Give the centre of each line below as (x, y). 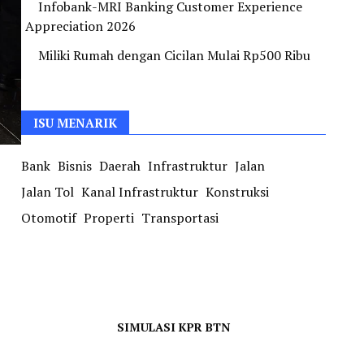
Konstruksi (237, 192)
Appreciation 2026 (80, 26)
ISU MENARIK (75, 123)
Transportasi (180, 218)
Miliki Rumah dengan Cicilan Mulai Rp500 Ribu (174, 55)
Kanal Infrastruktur (140, 192)
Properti (109, 218)
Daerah (120, 166)
